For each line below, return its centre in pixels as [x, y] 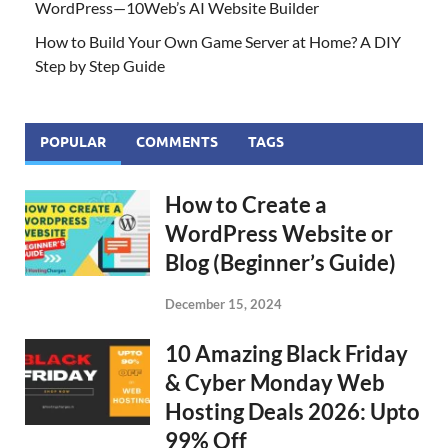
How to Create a [246, 204]
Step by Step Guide [100, 65]
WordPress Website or [279, 233]
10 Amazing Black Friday [286, 353]
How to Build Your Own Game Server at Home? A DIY [218, 41]
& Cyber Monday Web [275, 382]
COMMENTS [177, 141]
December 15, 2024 [223, 303]
